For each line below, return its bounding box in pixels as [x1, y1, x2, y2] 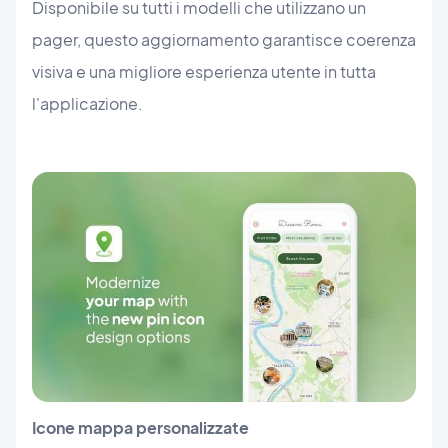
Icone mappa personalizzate [32, 417, 249, 439]
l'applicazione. [32, 92, 143, 114]
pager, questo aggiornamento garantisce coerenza [32, 28, 416, 50]
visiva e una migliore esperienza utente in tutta [32, 60, 376, 82]
